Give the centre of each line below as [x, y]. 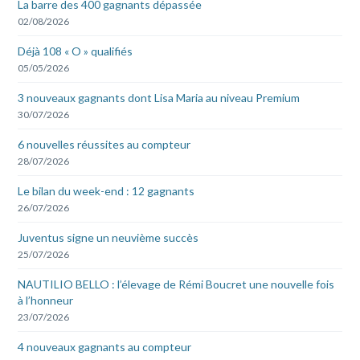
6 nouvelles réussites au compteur [104, 144]
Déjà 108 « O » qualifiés [76, 51]
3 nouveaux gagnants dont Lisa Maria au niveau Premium [159, 97]
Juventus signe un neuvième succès [108, 237]
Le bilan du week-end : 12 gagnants [106, 190]
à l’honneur [46, 300]
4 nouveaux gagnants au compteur [105, 346]
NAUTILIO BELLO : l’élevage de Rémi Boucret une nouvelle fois [176, 284]
